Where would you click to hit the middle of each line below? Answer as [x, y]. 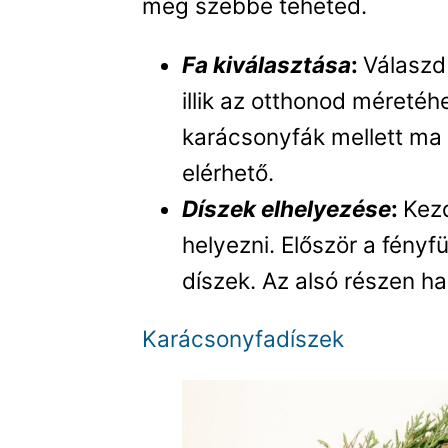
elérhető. [228, 172]
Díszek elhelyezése [287, 208]
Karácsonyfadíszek [243, 339]
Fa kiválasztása [267, 64]
